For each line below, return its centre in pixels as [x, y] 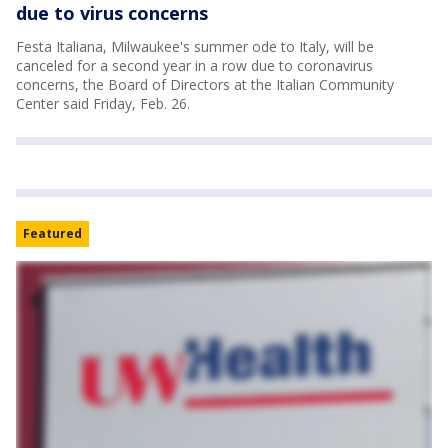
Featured [52, 233]
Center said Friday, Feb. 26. [103, 103]
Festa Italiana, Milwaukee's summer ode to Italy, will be [195, 46]
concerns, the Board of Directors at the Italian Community [205, 84]
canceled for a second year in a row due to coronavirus [194, 65]
